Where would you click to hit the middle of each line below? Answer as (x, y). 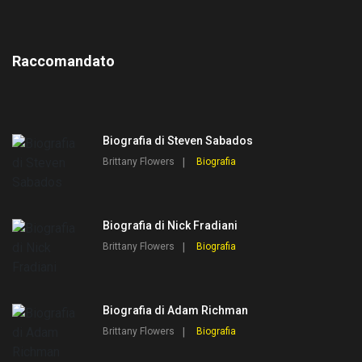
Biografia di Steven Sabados (178, 141)
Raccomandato (63, 61)
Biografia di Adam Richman (175, 311)
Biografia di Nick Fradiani (170, 226)
